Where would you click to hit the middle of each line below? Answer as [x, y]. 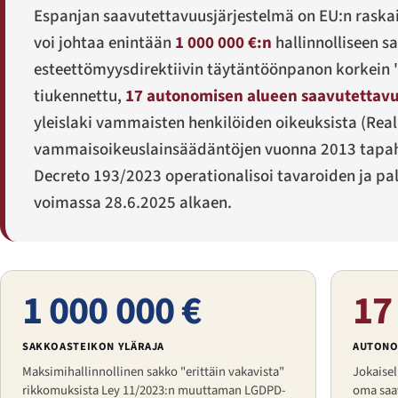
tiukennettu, [80, 96]
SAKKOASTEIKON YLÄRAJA [94, 346]
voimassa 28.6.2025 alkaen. [133, 203]
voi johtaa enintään [104, 43]
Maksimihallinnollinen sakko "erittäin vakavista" [153, 371]
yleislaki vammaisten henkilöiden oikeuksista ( [200, 123]
